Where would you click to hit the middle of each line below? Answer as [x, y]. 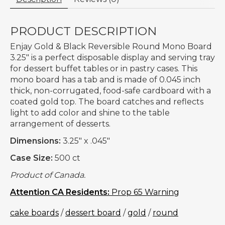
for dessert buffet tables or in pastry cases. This [104, 68]
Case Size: [31, 158]
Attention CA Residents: [60, 192]
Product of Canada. [48, 175]
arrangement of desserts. [60, 124]
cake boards [34, 212]
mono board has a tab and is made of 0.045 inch [105, 79]
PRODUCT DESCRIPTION [83, 31]
